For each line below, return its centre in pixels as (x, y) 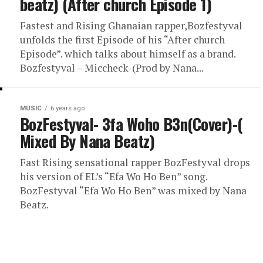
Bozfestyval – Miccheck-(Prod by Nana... (112, 68)
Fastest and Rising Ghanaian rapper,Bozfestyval (131, 26)
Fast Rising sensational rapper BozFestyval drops (135, 162)
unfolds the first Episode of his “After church (122, 40)
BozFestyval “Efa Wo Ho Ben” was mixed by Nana (133, 190)
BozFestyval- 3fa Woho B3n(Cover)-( (131, 124)
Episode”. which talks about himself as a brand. (128, 54)
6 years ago (68, 108)
